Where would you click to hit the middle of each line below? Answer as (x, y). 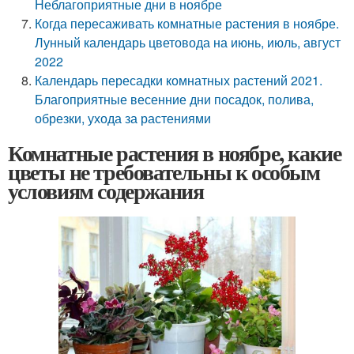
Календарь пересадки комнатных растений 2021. (179, 80)
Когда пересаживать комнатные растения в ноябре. (187, 23)
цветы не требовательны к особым (164, 172)
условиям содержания (106, 191)
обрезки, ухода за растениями (123, 118)
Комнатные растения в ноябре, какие (175, 153)
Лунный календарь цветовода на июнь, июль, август (188, 42)
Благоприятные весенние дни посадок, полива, (175, 99)
